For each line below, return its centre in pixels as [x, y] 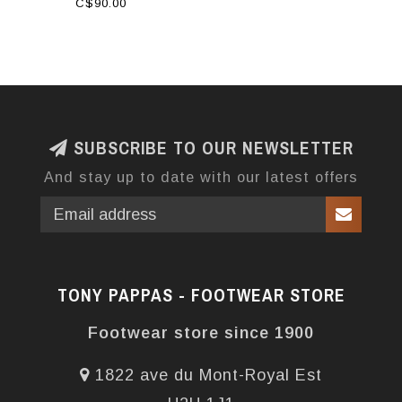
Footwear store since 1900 [201, 333]
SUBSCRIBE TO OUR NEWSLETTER [210, 149]
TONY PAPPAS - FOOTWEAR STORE [201, 296]
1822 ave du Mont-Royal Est [206, 376]
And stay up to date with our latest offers [201, 177]
